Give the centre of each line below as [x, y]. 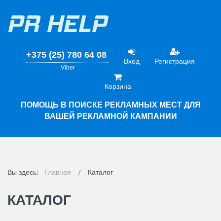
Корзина [118, 86]
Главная [58, 172]
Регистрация [175, 61]
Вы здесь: [25, 172]
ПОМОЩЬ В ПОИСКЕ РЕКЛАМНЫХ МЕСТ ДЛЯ [110, 105]
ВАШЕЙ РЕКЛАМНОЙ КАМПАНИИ [110, 116]
